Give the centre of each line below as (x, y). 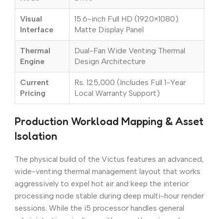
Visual (31, 19)
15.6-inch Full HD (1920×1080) (126, 19)
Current (34, 83)
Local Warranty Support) (117, 93)
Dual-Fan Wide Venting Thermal (130, 51)
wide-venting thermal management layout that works (108, 172)
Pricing (33, 93)
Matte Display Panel (109, 30)
